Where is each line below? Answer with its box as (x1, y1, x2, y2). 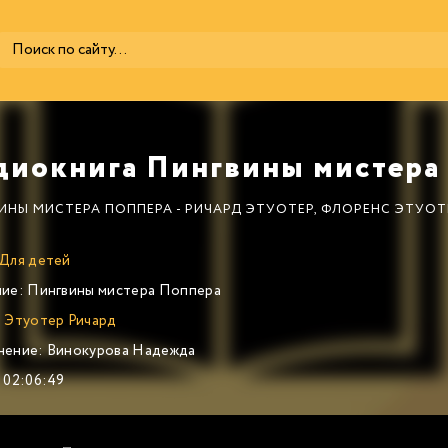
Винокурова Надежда (43, 340, 196, 362)
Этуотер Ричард (4, 310, 117, 332)
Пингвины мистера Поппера (23, 280, 221, 302)
